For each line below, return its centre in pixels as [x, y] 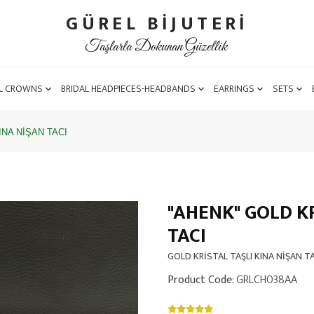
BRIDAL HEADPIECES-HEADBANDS [128, 89]
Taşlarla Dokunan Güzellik [156, 47]
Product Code [200, 280]
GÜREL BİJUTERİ [157, 23]
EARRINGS [234, 89]
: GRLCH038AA [265, 280]
